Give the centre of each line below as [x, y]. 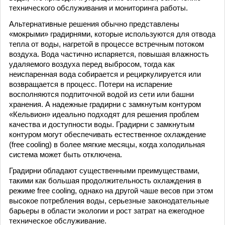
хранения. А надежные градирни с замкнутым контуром [105, 104]
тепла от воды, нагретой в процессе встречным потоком [106, 44]
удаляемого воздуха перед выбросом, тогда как [92, 64]
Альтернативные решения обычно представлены [94, 24]
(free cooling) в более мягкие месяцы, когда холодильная [107, 144]
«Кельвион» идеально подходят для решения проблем [104, 114]
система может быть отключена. [66, 154]
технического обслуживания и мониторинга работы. [98, 8]
